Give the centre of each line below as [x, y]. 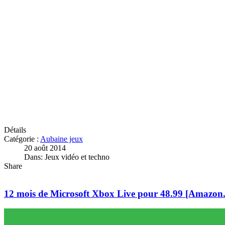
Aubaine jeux [62, 139]
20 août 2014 [45, 148]
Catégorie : [22, 139]
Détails [15, 130]
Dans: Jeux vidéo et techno [67, 157]
